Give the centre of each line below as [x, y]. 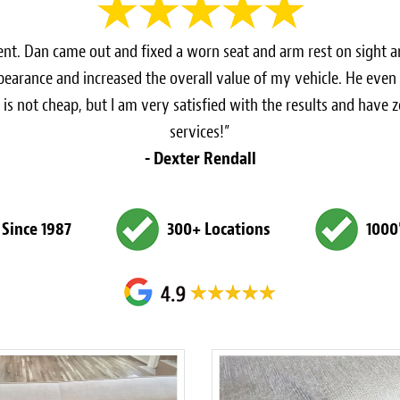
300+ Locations [219, 229]
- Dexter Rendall [200, 159]
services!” [200, 132]
